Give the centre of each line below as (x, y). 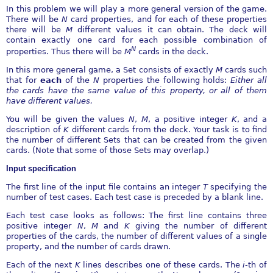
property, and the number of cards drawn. (88, 247)
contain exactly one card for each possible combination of (136, 40)
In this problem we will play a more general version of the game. (136, 9)
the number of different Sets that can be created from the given (136, 140)
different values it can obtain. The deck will (172, 29)
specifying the (239, 187)
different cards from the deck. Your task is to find (169, 130)
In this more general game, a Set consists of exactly (111, 70)
